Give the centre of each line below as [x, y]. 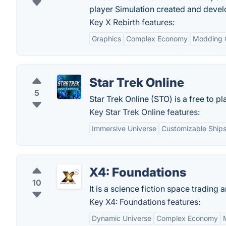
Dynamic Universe [122, 218]
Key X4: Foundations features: [145, 202]
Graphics [106, 39]
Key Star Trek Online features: [145, 112]
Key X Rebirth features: [132, 22]
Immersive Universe [124, 128]
